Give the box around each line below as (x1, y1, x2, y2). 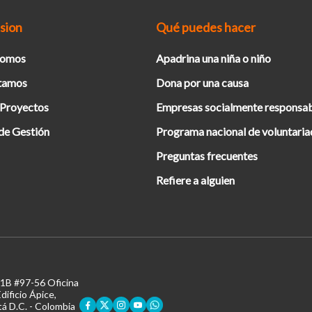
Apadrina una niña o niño (156, 52, 271, 65)
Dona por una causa (156, 76, 249, 89)
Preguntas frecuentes (156, 149, 258, 162)
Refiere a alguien (156, 173, 235, 187)
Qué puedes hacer (156, 19, 256, 35)
